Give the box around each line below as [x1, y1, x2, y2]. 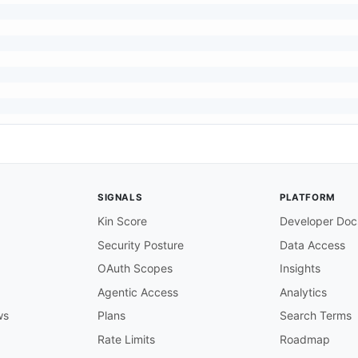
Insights [280, 261, 320, 276]
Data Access [280, 237, 345, 252]
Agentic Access [97, 284, 178, 299]
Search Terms [280, 308, 352, 323]
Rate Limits [97, 332, 155, 346]
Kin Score [97, 213, 147, 228]
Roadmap [280, 332, 330, 346]
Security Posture [97, 237, 184, 252]
